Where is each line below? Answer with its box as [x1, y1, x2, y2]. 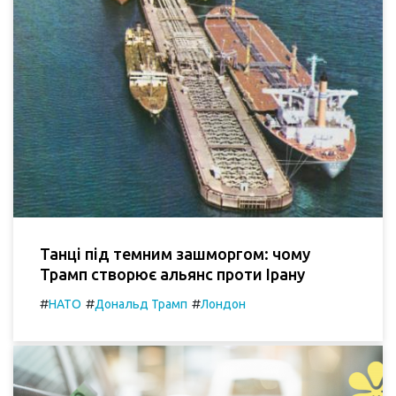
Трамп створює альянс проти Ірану [40, 264, 305, 283]
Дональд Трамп [95, 296, 187, 311]
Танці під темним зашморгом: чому [40, 244, 310, 263]
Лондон [201, 296, 246, 311]
